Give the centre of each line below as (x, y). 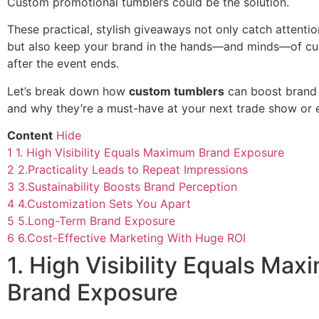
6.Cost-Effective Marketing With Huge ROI (132, 238)
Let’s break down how (68, 91)
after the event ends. (63, 64)
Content (30, 136)
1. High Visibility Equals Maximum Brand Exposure (150, 153)
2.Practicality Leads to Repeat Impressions (133, 170)
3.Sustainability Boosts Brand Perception (127, 187)
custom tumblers (177, 91)
